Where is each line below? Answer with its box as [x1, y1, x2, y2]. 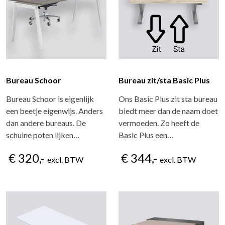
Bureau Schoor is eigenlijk [6, 94, 94, 103]
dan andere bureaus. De [6, 118, 86, 128]
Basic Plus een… [119, 130, 173, 140]
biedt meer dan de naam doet [119, 106, 218, 116]
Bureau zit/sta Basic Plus [119, 75, 210, 85]
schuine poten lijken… [6, 130, 79, 140]
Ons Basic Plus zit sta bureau [119, 94, 217, 103]
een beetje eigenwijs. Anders [6, 106, 103, 116]
